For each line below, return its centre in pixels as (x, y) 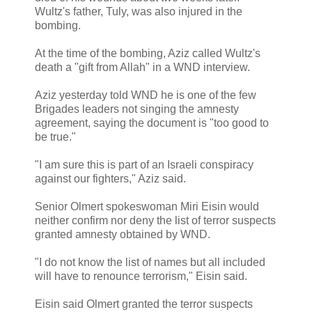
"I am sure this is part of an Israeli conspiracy (144, 164)
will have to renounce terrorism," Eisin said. (141, 276)
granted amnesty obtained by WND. (123, 234)
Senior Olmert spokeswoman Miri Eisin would (147, 206)
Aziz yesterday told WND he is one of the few (146, 95)
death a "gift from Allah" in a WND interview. (142, 67)
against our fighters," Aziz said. (110, 178)
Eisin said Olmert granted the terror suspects (144, 304)
